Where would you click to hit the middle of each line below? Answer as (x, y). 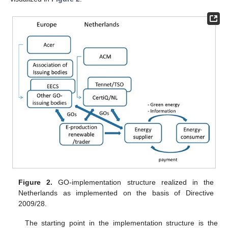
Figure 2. (36, 182)
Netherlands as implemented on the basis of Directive (116, 193)
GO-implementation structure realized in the (133, 182)
